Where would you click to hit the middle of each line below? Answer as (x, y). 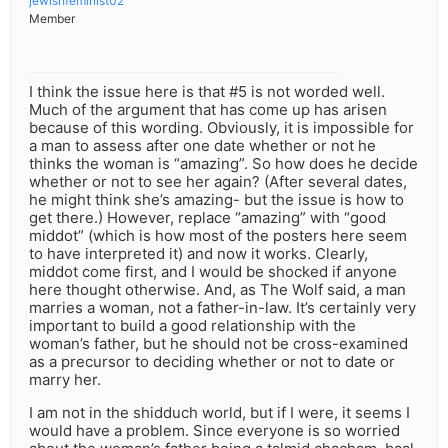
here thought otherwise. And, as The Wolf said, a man (217, 290)
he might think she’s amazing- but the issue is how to (216, 200)
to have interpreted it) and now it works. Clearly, (198, 254)
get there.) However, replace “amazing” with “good (207, 218)
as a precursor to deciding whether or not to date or (212, 362)
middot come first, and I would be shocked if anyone (213, 272)
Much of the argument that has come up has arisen (208, 110)
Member (52, 19)
